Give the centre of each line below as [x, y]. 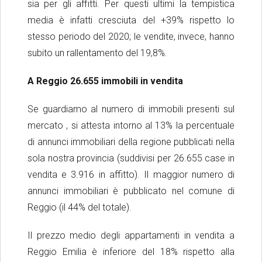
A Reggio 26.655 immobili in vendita [105, 81]
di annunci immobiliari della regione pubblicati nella [131, 142]
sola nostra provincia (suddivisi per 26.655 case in [131, 158]
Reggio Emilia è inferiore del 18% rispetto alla [131, 252]
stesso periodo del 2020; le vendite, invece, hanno [131, 37]
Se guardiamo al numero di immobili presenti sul [131, 109]
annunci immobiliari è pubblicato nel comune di [131, 191]
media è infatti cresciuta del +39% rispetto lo [131, 20]
